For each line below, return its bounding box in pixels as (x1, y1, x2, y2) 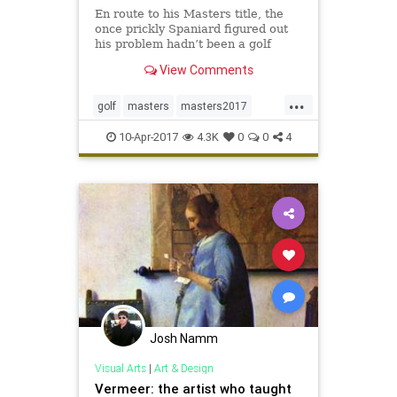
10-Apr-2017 (115, 128, 178, 144)
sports (171, 127, 203, 141)
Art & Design (153, 362, 214, 376)
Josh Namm (150, 330, 218, 346)
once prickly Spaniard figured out (94, 21, 288, 35)
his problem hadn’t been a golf (94, 36, 271, 51)
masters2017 (181, 98, 247, 113)
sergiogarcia (97, 127, 160, 141)
